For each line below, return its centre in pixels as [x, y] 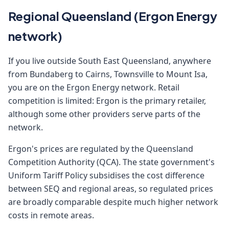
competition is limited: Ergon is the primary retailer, [107, 101]
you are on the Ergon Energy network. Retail [94, 87]
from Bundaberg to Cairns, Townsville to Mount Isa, [108, 74]
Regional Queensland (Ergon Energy [113, 16]
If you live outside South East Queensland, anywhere [110, 61]
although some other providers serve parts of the [104, 114]
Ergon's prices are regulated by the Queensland [101, 149]
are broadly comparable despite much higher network [113, 202]
